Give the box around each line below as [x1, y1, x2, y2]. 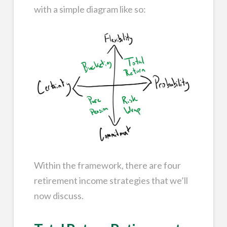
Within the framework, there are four [33, 160, 181, 171]
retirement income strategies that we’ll [33, 175, 188, 186]
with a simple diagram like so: [33, 3, 146, 15]
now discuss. [33, 190, 84, 202]
